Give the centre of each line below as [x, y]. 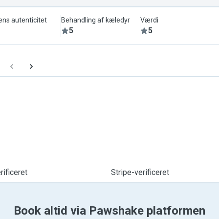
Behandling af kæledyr [96, 20]
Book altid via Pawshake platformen [109, 211]
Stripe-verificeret [140, 172]
